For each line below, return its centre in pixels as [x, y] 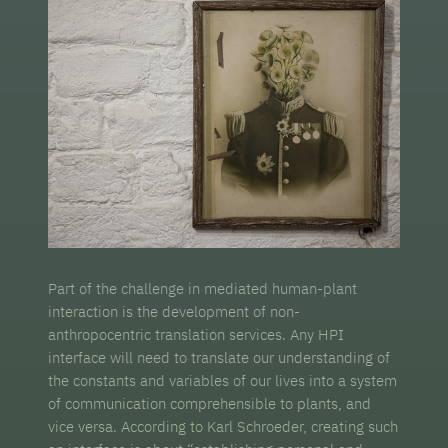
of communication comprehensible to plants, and [210, 403]
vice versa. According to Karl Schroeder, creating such [223, 426]
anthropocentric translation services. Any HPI [196, 334]
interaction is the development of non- [174, 311]
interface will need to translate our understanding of [219, 357]
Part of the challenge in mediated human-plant [203, 288]
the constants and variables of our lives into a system [223, 380]
